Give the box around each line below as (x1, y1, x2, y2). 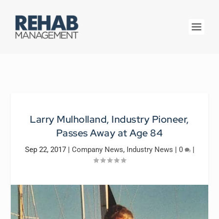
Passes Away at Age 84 (56, 127, 163, 139)
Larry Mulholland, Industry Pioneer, (30, 113, 189, 126)
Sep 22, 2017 (24, 145, 66, 154)
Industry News (126, 145, 173, 154)
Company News (71, 145, 123, 154)
